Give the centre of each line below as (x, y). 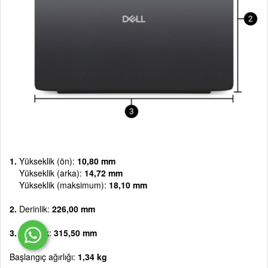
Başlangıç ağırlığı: (44, 256)
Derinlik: (34, 208)
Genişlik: (36, 232)
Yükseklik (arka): (52, 173)
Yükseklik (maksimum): (59, 185)
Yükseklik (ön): (48, 161)
